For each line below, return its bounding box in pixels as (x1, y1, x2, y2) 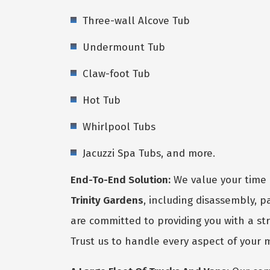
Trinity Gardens (71, 193, 143, 207)
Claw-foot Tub (83, 67, 150, 80)
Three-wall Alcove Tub (83, 14, 190, 27)
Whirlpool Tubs (83, 120, 155, 133)
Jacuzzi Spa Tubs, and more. (83, 146, 215, 160)
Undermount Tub (83, 40, 165, 54)
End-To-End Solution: (71, 173, 171, 186)
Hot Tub (83, 93, 121, 107)
